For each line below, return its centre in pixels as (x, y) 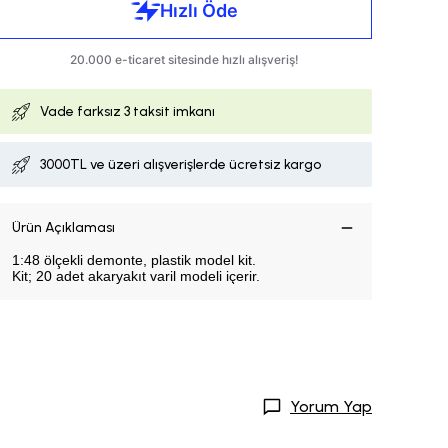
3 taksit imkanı (169, 111)
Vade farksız (82, 111)
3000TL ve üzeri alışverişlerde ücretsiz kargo (180, 164)
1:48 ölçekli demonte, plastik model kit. (134, 260)
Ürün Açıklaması (63, 227)
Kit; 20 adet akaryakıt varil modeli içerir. (136, 276)
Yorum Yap (331, 406)
